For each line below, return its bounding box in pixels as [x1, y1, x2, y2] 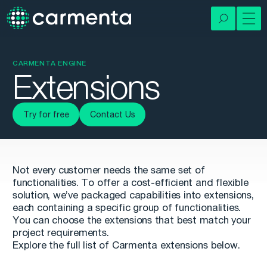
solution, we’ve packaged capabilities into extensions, [13, 189, 254, 201]
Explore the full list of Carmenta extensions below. [13, 239, 240, 252]
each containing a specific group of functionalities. [13, 201, 241, 214]
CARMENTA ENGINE [13, 58, 86, 67]
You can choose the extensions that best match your [13, 214, 251, 226]
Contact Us [89, 109, 135, 119]
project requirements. [13, 226, 109, 239]
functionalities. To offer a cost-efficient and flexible [13, 176, 249, 189]
